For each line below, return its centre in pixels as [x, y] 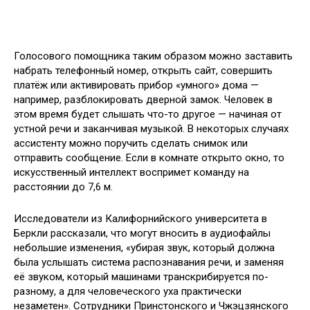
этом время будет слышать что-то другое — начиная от [148, 115]
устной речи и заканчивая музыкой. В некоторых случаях [151, 129]
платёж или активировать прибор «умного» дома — [136, 85]
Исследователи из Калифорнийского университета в [140, 219]
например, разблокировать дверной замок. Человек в [143, 100]
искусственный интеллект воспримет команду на [131, 173]
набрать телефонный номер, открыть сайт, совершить [143, 71]
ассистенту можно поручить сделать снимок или [131, 144]
